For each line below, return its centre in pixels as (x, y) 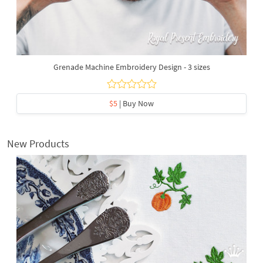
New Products (38, 143)
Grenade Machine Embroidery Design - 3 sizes (131, 67)
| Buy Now (136, 103)
